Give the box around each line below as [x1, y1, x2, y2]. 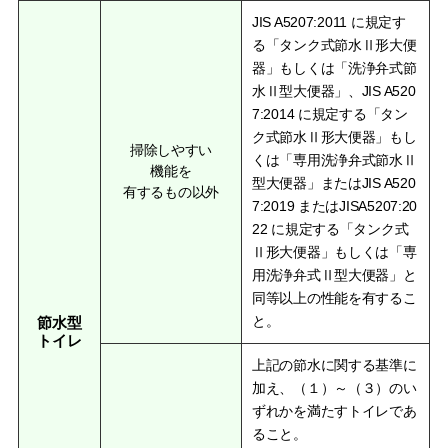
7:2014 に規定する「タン [252, 105, 408, 122]
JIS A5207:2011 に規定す [252, 13, 406, 30]
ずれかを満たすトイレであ [252, 402, 417, 419]
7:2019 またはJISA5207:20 [252, 197, 418, 214]
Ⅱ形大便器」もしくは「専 [252, 243, 417, 260]
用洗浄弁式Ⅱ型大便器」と [252, 266, 417, 283]
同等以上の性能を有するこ [252, 289, 417, 306]
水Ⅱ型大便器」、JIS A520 [252, 82, 416, 99]
